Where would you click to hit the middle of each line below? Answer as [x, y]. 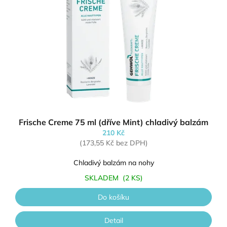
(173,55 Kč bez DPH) [113, 143]
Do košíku [113, 197]
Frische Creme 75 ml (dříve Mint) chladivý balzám [113, 122]
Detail [113, 221]
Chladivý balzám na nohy [113, 163]
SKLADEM [103, 178]
